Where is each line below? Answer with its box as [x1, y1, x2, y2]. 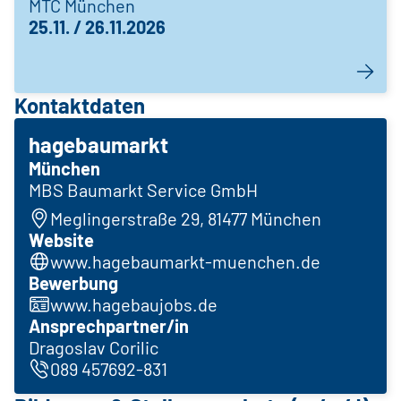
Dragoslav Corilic [29, 337, 158, 359]
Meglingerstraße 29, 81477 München [50, 208, 321, 230]
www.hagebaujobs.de [50, 294, 218, 316]
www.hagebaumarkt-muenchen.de [50, 251, 320, 273]
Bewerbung [29, 272, 118, 294]
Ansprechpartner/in [29, 315, 189, 337]
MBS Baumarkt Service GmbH [29, 179, 258, 201]
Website [29, 229, 94, 252]
